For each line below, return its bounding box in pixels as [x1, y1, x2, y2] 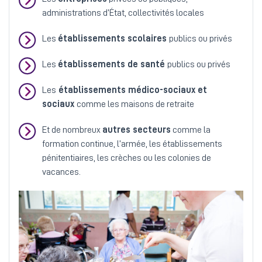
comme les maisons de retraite [77, 99, 194, 109]
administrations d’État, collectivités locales [42, 8, 204, 18]
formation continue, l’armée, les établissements [42, 139, 222, 149]
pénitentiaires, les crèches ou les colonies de [42, 153, 211, 163]
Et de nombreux [42, 125, 102, 135]
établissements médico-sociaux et [56, 85, 207, 95]
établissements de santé [58, 60, 167, 70]
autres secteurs [102, 125, 171, 135]
